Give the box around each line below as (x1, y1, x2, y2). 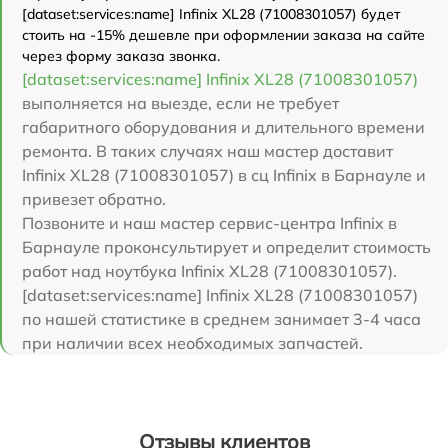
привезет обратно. (22, 188, 166, 209)
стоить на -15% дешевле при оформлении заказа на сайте (22, 25, 425, 44)
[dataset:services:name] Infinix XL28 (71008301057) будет (22, 4, 400, 23)
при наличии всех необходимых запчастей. (22, 332, 363, 353)
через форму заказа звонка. (22, 46, 220, 65)
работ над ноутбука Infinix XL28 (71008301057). (22, 260, 397, 281)
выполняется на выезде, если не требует (22, 92, 339, 113)
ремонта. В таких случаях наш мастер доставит (22, 140, 393, 161)
